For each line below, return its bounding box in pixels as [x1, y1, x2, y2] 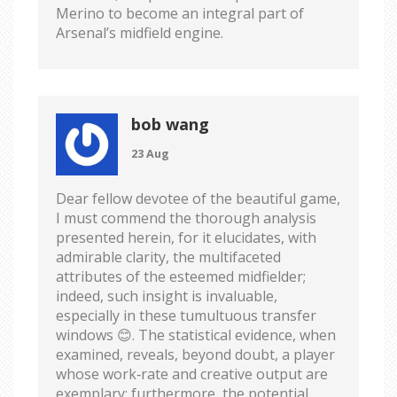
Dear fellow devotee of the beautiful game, [56, 189, 340, 209]
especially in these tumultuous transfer [56, 306, 316, 326]
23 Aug [131, 146, 169, 162]
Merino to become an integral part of [56, 4, 304, 24]
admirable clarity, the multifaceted [56, 247, 281, 268]
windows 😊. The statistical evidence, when [56, 325, 336, 346]
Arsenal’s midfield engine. [56, 23, 223, 43]
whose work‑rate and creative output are [56, 364, 328, 385]
